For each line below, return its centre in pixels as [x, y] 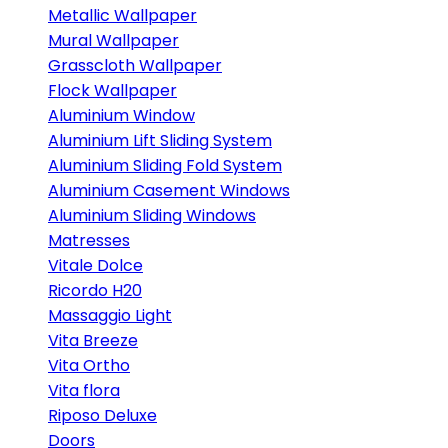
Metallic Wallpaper [122, 15]
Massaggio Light [110, 315]
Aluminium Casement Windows [169, 190]
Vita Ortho [89, 365]
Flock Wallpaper [112, 90]
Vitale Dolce [95, 265]
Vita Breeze [93, 340]
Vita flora [84, 390]
